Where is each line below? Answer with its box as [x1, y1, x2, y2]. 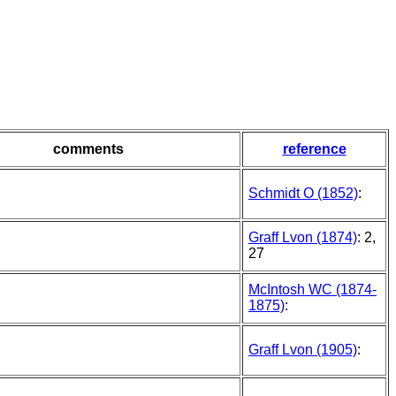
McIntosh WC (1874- [248, 282, 377, 298]
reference [282, 141, 346, 157]
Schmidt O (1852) [248, 186, 358, 202]
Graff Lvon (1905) [248, 342, 357, 358]
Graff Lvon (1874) [248, 230, 357, 246]
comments [52, 141, 124, 157]
